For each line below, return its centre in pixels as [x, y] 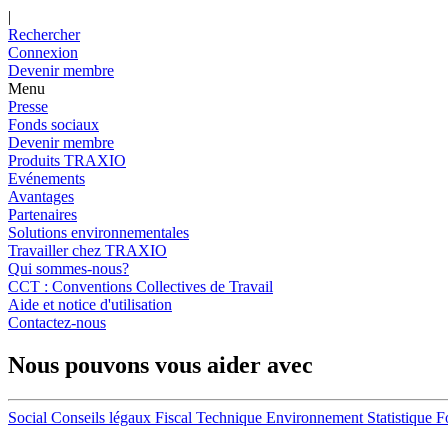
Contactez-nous [57, 322]
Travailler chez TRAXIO [87, 250]
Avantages [41, 196]
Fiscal [173, 417]
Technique [229, 417]
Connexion [43, 52]
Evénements [46, 178]
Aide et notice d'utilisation [90, 304]
